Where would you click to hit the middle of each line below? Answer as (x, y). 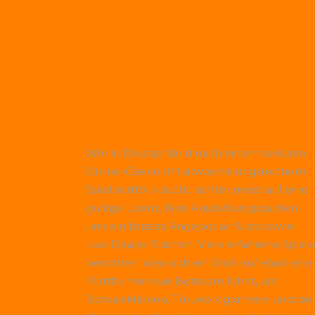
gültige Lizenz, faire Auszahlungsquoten (192, 208)
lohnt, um (251, 281)
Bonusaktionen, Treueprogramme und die (199, 299)
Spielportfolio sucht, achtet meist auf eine (197, 189)
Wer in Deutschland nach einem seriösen (196, 153)
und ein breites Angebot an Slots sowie (190, 226)
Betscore (200, 281)
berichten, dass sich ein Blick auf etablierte (199, 263)
